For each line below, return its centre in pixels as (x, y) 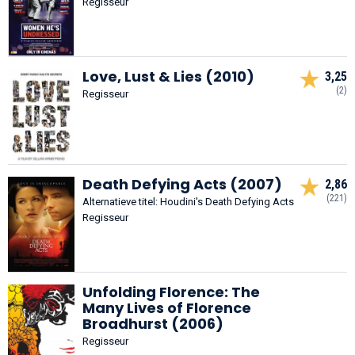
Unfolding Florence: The (171, 292)
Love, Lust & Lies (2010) (168, 76)
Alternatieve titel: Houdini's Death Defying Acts (188, 201)
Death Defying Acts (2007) (182, 184)
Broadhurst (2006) (153, 323)
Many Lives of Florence (167, 307)
